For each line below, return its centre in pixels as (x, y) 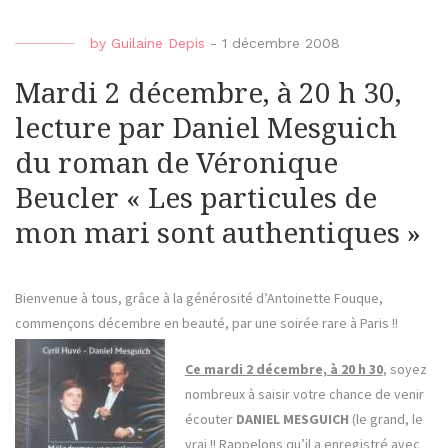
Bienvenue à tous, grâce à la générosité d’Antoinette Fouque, (199, 298)
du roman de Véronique (176, 164)
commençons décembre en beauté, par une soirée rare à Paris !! (206, 323)
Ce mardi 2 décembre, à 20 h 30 (283, 369)
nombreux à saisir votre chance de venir (304, 394)
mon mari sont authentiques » (218, 234)
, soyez (404, 369)
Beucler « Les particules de (196, 199)
